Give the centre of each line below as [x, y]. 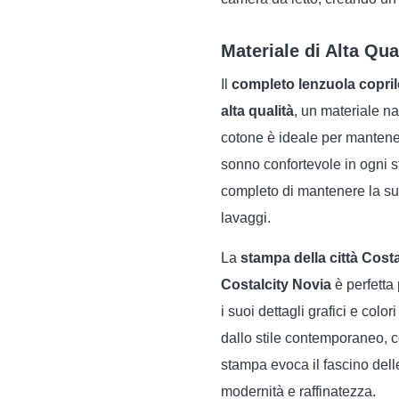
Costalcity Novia [276, 285]
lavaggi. [246, 218]
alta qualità [257, 111]
